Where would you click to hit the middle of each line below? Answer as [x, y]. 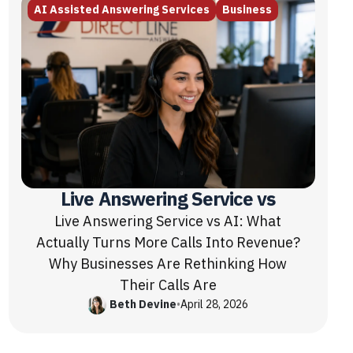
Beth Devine [143, 305]
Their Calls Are [168, 284]
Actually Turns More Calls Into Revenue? [168, 242]
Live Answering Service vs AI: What [168, 221]
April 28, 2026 [215, 305]
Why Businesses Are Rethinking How [168, 263]
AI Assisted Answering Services [121, 10]
